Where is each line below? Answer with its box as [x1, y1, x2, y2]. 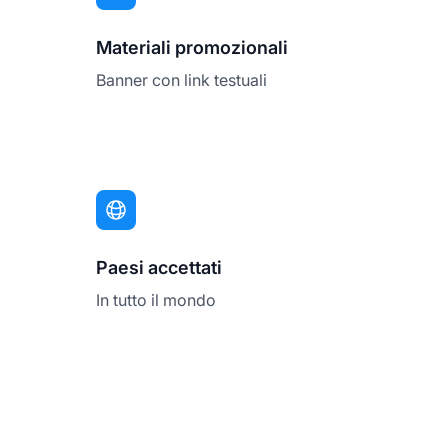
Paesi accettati [96, 256, 222, 278]
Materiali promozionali [96, 36, 288, 58]
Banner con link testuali [96, 69, 267, 90]
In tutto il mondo [96, 289, 216, 310]
